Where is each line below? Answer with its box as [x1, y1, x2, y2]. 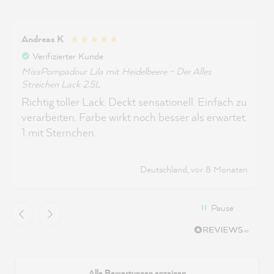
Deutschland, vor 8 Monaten [140, 163, 248, 175]
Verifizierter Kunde [32, 50, 103, 62]
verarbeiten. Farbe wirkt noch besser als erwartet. [21, 109, 247, 125]
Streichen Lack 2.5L [21, 76, 100, 91]
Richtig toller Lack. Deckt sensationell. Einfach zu [21, 94, 246, 109]
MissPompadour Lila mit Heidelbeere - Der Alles [21, 64, 212, 78]
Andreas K [21, 32, 64, 46]
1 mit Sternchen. [21, 124, 96, 140]
